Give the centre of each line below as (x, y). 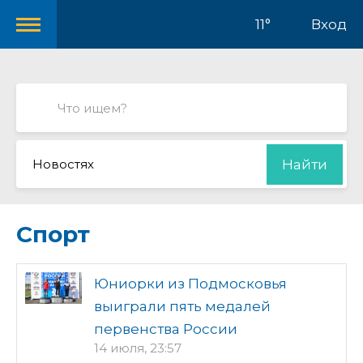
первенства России (166, 329)
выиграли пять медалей (182, 306)
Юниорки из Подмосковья (190, 284)
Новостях (63, 164)
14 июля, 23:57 (138, 348)
